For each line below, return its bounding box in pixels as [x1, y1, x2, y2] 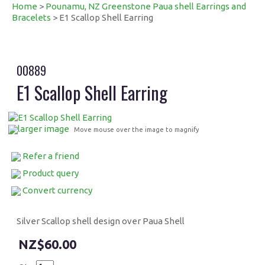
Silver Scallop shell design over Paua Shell [17, 216, 185, 227]
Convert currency [22, 185, 92, 196]
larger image [18, 124, 69, 134]
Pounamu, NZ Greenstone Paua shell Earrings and [46, 1, 196, 11]
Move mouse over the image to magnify [74, 126, 199, 133]
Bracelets [12, 12, 51, 22]
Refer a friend [22, 151, 79, 161]
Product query [22, 168, 79, 179]
